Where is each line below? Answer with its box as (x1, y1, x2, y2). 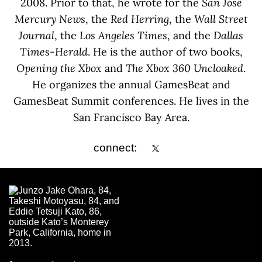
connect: (94, 141, 137, 154)
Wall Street (194, 12, 248, 26)
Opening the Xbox (16, 61, 102, 75)
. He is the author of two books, (87, 44, 243, 58)
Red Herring (110, 12, 169, 26)
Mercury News (14, 12, 85, 26)
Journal (19, 28, 54, 42)
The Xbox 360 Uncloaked (126, 61, 243, 75)
